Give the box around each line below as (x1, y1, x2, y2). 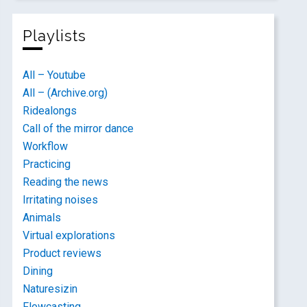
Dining (23, 265, 53, 278)
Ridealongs (23, 104, 77, 117)
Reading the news (23, 175, 109, 188)
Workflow (23, 140, 69, 153)
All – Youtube (23, 69, 86, 82)
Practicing (23, 158, 71, 171)
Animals (23, 211, 62, 224)
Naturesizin (23, 282, 78, 295)
